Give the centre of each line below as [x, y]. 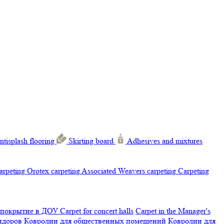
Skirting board [92, 141]
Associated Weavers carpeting [129, 171]
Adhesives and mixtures [165, 141]
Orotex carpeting [53, 171]
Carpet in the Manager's [173, 211]
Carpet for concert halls [97, 211]
